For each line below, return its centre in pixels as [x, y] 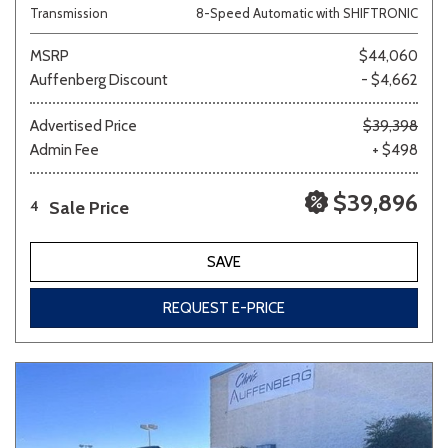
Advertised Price [83, 126]
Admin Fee [64, 150]
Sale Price [89, 208]
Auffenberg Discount [99, 80]
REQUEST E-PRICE [224, 308]
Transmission [69, 13]
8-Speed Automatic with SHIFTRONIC [307, 13]
